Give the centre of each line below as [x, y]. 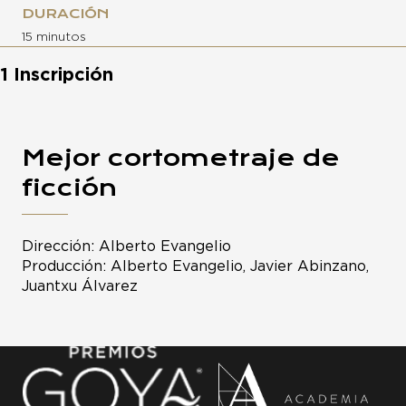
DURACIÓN [66, 14]
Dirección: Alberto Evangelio [126, 247]
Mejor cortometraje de [181, 158]
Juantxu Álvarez [80, 287]
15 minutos [54, 38]
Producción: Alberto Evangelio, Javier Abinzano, [195, 267]
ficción [69, 188]
